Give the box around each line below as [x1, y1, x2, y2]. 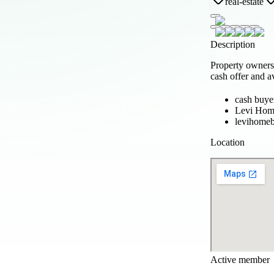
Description [210, 39, 255, 50]
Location [210, 136, 245, 147]
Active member [210, 254, 270, 265]
